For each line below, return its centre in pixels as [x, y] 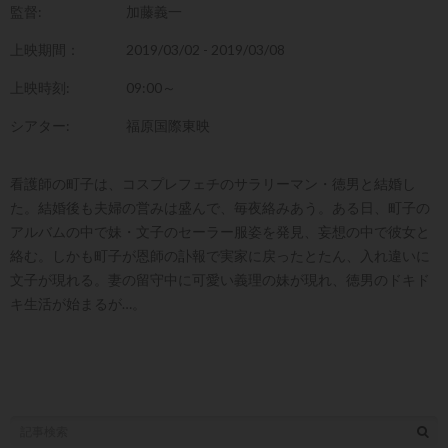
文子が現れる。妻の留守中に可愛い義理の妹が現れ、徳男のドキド [220, 280]
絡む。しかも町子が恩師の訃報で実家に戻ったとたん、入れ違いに [220, 256]
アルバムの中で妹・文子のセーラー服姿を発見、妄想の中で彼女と [220, 232]
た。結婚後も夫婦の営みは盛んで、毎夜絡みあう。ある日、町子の [220, 208]
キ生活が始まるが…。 [78, 304]
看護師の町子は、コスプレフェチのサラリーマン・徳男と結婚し [213, 184]
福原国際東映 [167, 126]
